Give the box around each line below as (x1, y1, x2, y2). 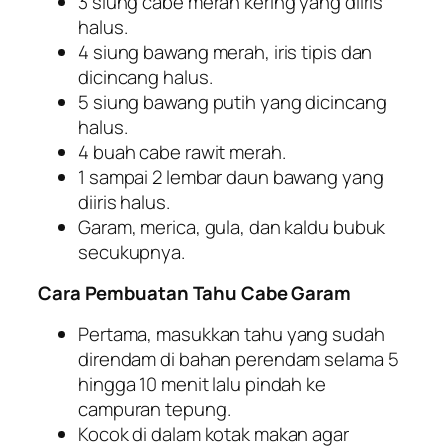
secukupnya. (78, 238, 185, 265)
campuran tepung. (78, 395, 231, 422)
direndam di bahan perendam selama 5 (78, 345, 399, 372)
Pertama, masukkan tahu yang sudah (78, 320, 385, 347)
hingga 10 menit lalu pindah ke (78, 370, 326, 397)
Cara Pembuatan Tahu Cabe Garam (38, 280, 351, 307)
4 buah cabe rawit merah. (78, 138, 286, 165)
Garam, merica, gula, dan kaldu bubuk (78, 213, 386, 240)
